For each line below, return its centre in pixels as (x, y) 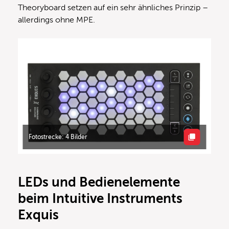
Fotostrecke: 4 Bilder (58, 137)
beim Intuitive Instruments (100, 199)
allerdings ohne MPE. (56, 20)
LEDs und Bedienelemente (99, 182)
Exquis (38, 215)
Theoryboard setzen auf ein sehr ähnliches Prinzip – (113, 7)
